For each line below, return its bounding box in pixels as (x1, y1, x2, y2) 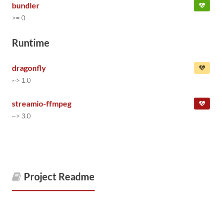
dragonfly (12, 63, 46, 72)
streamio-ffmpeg (12, 99, 71, 108)
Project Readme (24, 170, 95, 182)
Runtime (12, 37, 50, 49)
